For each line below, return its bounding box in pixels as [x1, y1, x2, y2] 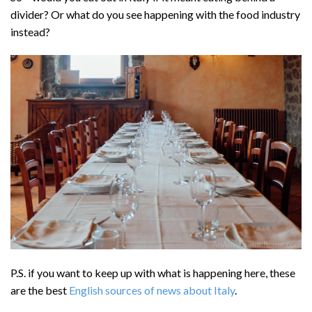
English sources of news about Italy [69, 283, 235, 297]
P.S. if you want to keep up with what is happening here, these [10, 265, 295, 279]
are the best [10, 283, 69, 297]
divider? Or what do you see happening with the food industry [10, 8, 300, 22]
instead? [10, 25, 50, 39]
